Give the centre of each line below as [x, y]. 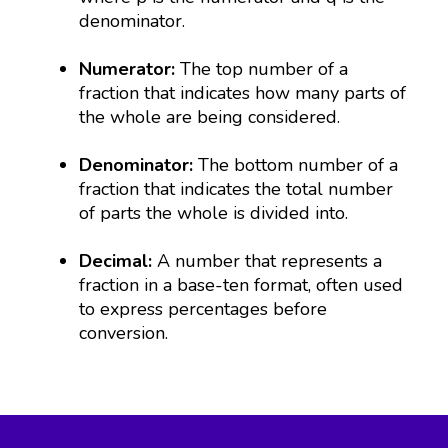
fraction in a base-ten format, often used [241, 284]
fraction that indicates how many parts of [243, 92]
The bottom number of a [298, 164]
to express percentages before [203, 308]
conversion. [124, 332]
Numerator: [127, 68]
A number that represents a [267, 260]
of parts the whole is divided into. [214, 212]
